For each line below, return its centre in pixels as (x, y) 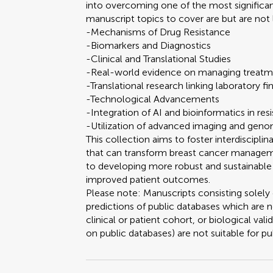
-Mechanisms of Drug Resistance (158, 32)
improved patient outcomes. (150, 179)
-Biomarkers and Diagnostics (149, 45)
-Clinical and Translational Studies (159, 59)
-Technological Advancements (153, 99)
